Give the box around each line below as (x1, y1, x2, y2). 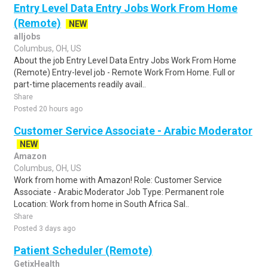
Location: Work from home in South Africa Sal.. (14, 199, 189, 209)
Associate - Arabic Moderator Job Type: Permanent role (14, 187, 224, 197)
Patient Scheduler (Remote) (14, 244, 153, 257)
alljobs (14, 32, 41, 41)
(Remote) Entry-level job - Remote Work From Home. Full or (14, 68, 235, 77)
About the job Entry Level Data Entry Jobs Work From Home (14, 56, 236, 65)
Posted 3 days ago (14, 224, 75, 233)
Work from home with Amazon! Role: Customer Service (14, 175, 222, 185)
